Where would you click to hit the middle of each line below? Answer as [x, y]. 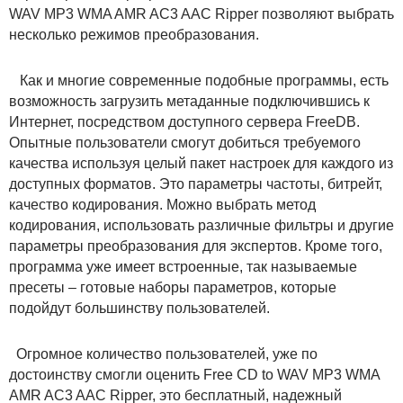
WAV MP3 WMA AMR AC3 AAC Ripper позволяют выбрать [201, 13]
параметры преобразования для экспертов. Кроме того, [196, 246]
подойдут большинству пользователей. [139, 308]
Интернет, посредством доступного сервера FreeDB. [184, 121]
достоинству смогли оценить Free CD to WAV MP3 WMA [194, 374]
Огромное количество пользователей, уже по [163, 354]
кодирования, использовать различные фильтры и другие [201, 225]
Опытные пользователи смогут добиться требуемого [185, 142]
